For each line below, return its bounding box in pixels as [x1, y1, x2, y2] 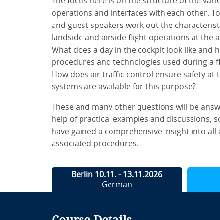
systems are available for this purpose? [51, 82, 196, 91]
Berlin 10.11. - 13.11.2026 [71, 170, 163, 179]
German [101, 180, 132, 189]
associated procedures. [51, 139, 138, 148]
